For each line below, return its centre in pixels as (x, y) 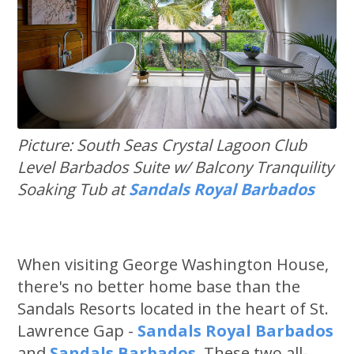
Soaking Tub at (73, 190)
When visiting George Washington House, (173, 265)
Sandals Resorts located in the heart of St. (173, 309)
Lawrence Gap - (78, 331)
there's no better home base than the (159, 287)
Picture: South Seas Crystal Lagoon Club (162, 145)
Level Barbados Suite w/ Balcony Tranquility (176, 168)
